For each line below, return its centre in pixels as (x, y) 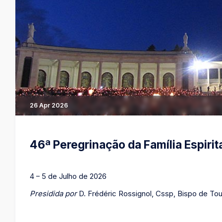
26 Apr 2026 (49, 105)
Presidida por (54, 194)
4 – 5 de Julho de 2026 (68, 176)
